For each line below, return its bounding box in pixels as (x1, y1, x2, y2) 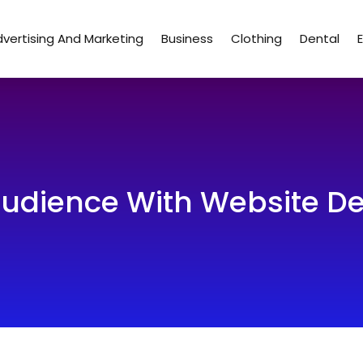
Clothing (231, 30, 283, 47)
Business (161, 30, 214, 47)
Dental (300, 30, 340, 47)
